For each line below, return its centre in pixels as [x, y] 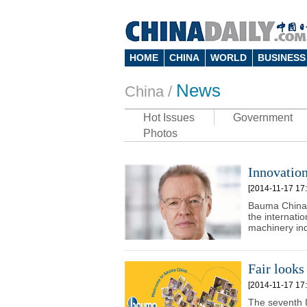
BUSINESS [282, 58]
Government [263, 118]
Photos [160, 133]
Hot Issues [169, 118]
